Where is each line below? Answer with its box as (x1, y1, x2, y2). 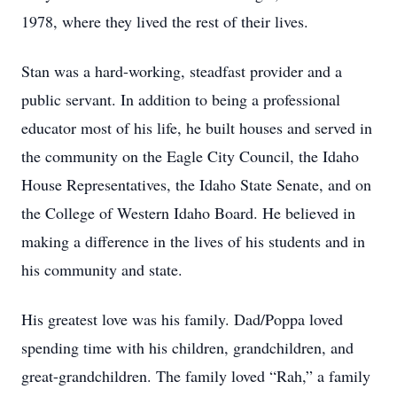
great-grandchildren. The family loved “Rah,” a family (21, 365, 370, 386)
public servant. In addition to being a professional (21, 89, 340, 110)
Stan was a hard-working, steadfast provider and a (21, 60, 342, 82)
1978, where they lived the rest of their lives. (21, 11, 308, 32)
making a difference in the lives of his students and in (21, 230, 365, 252)
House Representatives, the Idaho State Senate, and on (21, 174, 371, 195)
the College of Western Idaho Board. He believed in (21, 202, 355, 223)
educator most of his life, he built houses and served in (21, 117, 372, 138)
